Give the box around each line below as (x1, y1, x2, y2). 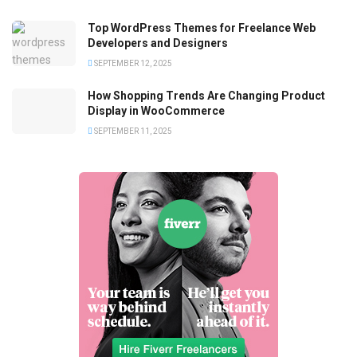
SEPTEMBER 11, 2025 (92, 127, 172, 135)
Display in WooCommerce (88, 104, 225, 117)
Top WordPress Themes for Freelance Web (88, 22, 316, 34)
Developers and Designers (88, 37, 228, 49)
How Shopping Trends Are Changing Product (88, 89, 325, 102)
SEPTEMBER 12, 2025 (92, 59, 172, 68)
